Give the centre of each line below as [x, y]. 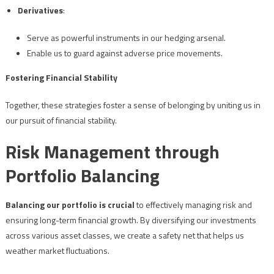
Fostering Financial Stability [61, 78]
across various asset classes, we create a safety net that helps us [124, 235]
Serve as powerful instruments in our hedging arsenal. [126, 38]
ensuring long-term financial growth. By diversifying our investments [131, 220]
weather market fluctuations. [57, 251]
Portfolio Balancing [82, 176]
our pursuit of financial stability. [61, 120]
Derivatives [40, 10]
